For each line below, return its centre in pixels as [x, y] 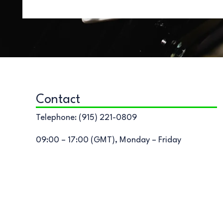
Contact [58, 100]
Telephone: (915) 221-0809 [86, 117]
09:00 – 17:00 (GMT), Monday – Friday [109, 140]
